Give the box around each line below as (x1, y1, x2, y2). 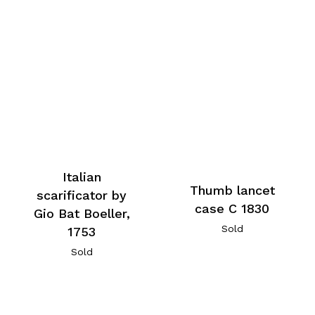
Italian (62, 169, 101, 185)
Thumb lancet (189, 182, 275, 198)
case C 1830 (195, 200, 270, 216)
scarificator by (37, 188, 127, 203)
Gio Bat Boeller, (33, 206, 130, 221)
